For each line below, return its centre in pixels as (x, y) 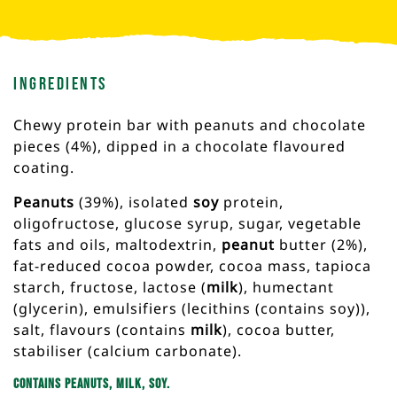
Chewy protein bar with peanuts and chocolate (190, 125)
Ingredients (60, 84)
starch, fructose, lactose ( (110, 287)
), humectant (286, 287)
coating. (44, 167)
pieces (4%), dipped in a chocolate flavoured (179, 146)
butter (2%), (321, 244)
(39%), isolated (134, 202)
